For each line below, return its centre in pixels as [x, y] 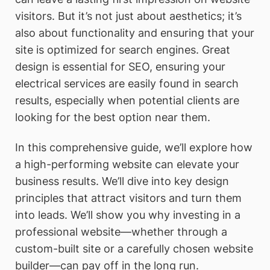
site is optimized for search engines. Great [123, 50]
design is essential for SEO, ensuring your [120, 67]
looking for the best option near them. [113, 118]
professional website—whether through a [121, 231]
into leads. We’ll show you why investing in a [128, 215]
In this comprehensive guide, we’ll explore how [134, 147]
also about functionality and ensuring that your [135, 33]
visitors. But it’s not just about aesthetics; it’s [128, 16]
